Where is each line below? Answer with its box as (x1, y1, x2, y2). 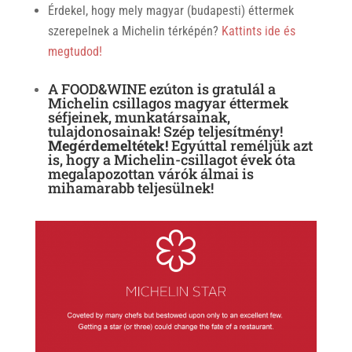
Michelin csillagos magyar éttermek (47, 93, 288, 112)
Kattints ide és (221, 23, 295, 38)
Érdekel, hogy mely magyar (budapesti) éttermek (47, 2, 294, 18)
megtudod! (47, 43, 102, 59)
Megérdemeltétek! (47, 135, 171, 155)
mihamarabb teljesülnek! (47, 178, 214, 197)
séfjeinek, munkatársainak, (47, 107, 230, 126)
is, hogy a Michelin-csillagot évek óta (47, 149, 295, 169)
